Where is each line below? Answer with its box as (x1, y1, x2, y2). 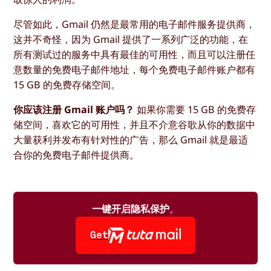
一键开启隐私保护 (92, 202, 169, 216)
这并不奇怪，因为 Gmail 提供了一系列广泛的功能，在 (13, 32, 249, 46)
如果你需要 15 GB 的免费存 (134, 102, 256, 116)
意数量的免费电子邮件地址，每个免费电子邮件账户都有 (13, 62, 256, 76)
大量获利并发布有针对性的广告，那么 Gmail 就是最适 (13, 132, 249, 146)
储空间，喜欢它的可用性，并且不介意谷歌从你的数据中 (13, 117, 256, 131)
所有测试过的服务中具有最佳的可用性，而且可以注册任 (13, 47, 256, 61)
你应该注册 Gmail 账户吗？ (13, 102, 135, 116)
